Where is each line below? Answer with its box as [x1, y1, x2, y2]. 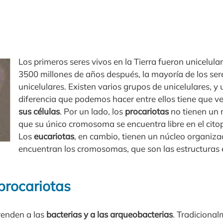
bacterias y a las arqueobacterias [46, 209, 173, 220]
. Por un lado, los [60, 106, 125, 117]
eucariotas [34, 131, 74, 142]
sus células [18, 106, 60, 117]
